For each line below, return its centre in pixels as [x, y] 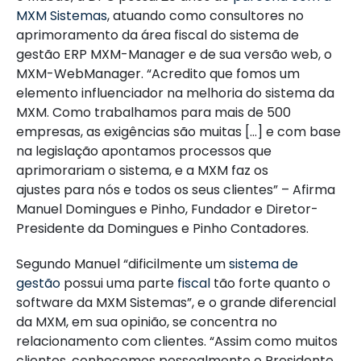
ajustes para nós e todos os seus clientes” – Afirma [176, 190]
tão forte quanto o [270, 283]
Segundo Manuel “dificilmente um [122, 264]
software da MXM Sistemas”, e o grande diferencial [176, 303]
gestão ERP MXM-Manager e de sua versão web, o [174, 54]
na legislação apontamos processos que [144, 151]
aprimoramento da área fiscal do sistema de [158, 35]
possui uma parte [119, 283]
